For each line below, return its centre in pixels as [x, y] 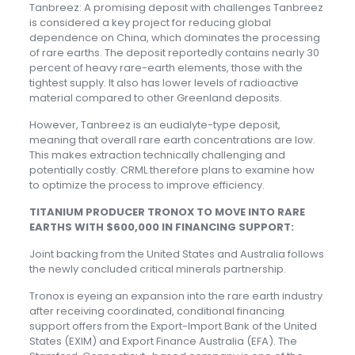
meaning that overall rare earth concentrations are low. [172, 140]
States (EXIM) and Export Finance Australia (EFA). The [163, 342]
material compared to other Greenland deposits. [155, 98]
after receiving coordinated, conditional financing [157, 311]
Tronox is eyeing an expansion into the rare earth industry [176, 296]
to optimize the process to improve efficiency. [147, 185]
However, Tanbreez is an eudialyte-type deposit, [155, 125]
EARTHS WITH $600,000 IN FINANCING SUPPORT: [161, 227]
